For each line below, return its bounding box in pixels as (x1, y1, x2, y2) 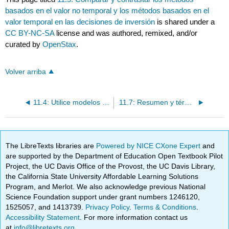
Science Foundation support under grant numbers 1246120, (6, 192, 200, 201)
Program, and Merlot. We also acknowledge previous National (6, 182, 206, 191)
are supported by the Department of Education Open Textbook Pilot (6, 151, 223, 160)
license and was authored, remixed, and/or (56, 29, 198, 38)
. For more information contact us (80, 213, 188, 221)
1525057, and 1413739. (6, 202, 86, 211)
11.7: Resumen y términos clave (184, 99, 192, 107)
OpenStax (42, 40, 77, 49)
